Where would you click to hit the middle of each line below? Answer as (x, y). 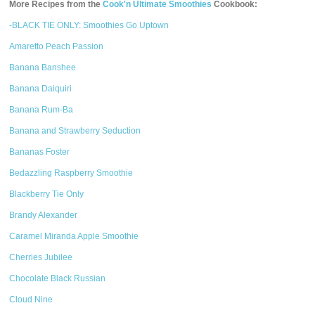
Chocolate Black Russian (58, 278)
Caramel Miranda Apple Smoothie (74, 236)
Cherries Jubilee (41, 257)
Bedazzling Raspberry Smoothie (71, 173)
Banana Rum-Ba (41, 110)
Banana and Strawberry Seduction (75, 131)
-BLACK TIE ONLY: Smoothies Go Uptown (89, 25)
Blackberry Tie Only (47, 194)
